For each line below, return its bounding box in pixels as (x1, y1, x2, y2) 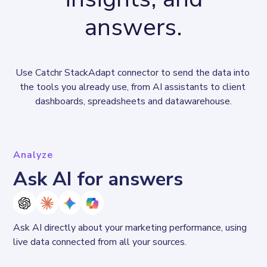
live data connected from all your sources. (13, 235, 190, 249)
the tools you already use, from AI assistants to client (19, 80, 248, 94)
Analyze (13, 148, 54, 162)
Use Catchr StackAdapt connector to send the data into (15, 66, 252, 79)
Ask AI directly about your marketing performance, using (13, 221, 250, 235)
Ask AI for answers (13, 166, 184, 192)
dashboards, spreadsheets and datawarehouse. (35, 94, 232, 108)
